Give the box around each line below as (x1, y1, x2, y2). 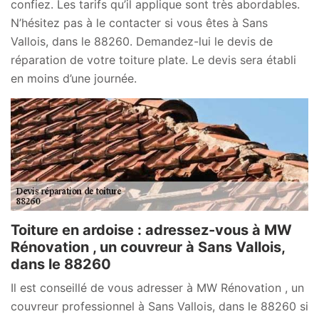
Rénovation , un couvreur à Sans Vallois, (11, 239, 285, 256)
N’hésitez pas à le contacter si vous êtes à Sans (11, 15, 268, 30)
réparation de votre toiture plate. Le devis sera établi (11, 52, 296, 67)
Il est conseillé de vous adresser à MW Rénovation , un (11, 281, 304, 296)
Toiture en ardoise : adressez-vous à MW (11, 221, 292, 239)
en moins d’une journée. (11, 70, 137, 85)
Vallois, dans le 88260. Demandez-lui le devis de (11, 33, 273, 48)
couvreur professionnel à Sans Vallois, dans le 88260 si (11, 299, 308, 314)
